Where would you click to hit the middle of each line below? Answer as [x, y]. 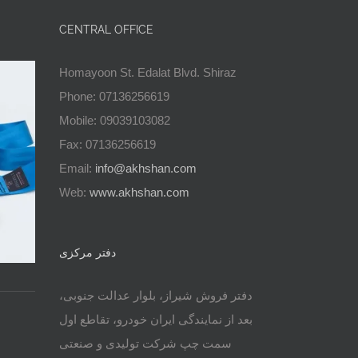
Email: [77, 168]
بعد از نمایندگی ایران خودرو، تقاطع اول [155, 319]
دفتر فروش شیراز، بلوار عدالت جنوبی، [155, 295]
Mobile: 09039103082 [114, 120]
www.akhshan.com [139, 192]
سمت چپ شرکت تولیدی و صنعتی [145, 343]
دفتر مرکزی [87, 253]
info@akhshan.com [145, 168]
